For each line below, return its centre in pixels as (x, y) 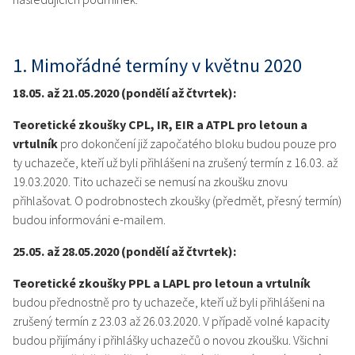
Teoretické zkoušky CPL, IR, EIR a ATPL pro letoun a (160, 125)
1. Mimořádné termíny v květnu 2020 (157, 66)
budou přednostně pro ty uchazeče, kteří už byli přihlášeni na (169, 302)
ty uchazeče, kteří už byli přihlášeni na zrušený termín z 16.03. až (175, 163)
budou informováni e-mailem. (89, 220)
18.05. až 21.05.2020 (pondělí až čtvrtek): (124, 93)
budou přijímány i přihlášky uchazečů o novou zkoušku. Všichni (170, 340)
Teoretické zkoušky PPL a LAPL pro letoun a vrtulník (162, 283)
